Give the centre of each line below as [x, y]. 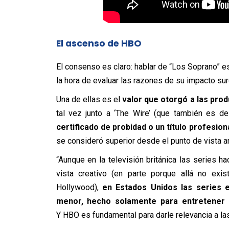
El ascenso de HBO [99, 43]
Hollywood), [79, 187]
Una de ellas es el [89, 99]
